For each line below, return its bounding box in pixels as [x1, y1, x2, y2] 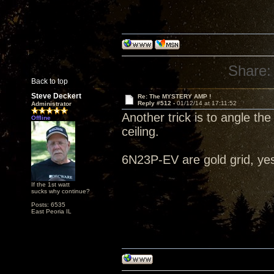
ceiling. [122, 125, 159, 138]
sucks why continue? [31, 188, 90, 194]
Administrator [31, 100, 72, 107]
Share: [228, 62, 272, 79]
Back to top [31, 77, 68, 86]
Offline [31, 114, 51, 121]
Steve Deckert [31, 92, 81, 100]
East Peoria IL [31, 208, 72, 215]
